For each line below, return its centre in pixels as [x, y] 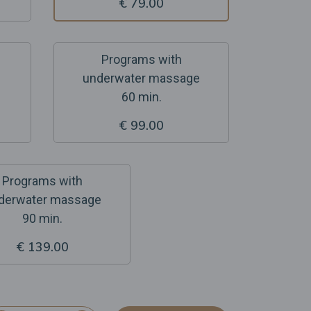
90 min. [42, 218]
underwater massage [141, 78]
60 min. [141, 97]
